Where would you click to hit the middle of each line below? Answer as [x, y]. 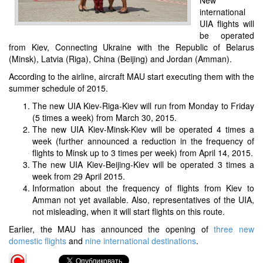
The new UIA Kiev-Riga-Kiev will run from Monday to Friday [143, 105]
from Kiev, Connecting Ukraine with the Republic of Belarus [131, 47]
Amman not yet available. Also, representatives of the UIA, [143, 199]
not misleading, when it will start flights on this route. [129, 211]
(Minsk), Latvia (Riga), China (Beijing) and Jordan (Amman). [120, 58]
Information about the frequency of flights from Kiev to [143, 188]
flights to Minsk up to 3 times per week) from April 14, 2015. [143, 152]
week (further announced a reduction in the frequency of [143, 141]
